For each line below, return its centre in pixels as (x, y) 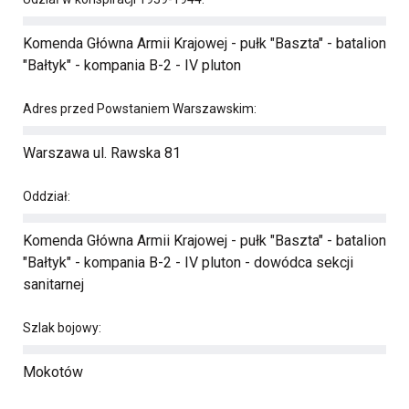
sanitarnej (53, 284)
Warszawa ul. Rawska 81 (102, 153)
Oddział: (47, 196)
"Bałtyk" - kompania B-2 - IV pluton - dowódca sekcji (188, 262)
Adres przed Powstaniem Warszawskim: (140, 109)
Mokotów (53, 372)
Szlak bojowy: (62, 328)
